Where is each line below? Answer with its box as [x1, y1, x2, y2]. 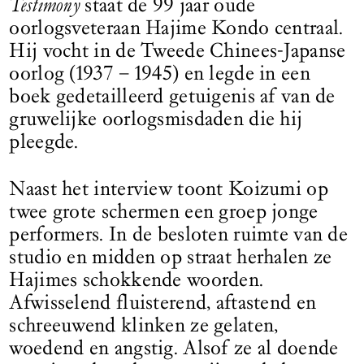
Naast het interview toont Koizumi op [9, 175, 328, 201]
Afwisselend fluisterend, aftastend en [9, 289, 317, 314]
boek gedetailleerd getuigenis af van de [9, 83, 336, 108]
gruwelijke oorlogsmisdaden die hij [9, 106, 303, 131]
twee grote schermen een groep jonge [9, 198, 318, 223]
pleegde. [9, 128, 79, 154]
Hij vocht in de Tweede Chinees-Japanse [9, 37, 346, 63]
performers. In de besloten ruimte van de [9, 221, 348, 246]
